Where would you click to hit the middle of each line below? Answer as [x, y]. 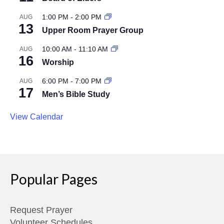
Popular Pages [54, 179]
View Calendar [36, 117]
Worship [58, 62]
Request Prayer [41, 210]
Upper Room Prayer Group [93, 30]
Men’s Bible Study [76, 94]
